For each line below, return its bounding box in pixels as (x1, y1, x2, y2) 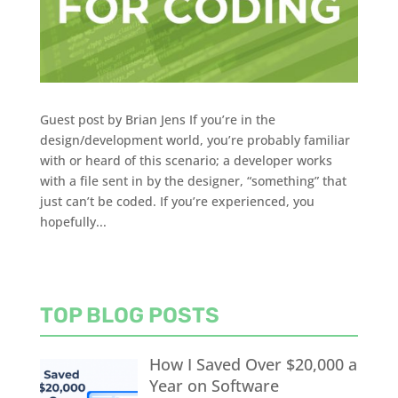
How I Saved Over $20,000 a (149, 353, 358, 375)
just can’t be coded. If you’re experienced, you (39, 192, 314, 210)
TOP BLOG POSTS (39, 302, 219, 328)
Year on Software (149, 374, 280, 396)
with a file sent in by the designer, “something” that (39, 171, 346, 189)
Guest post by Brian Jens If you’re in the (39, 110, 275, 128)
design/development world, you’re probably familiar (39, 131, 350, 148)
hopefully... (39, 212, 107, 230)
